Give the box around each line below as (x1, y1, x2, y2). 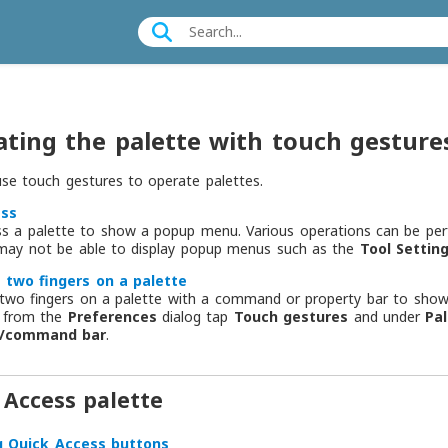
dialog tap (156, 306, 234, 326)
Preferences (67, 306, 157, 326)
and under (348, 306, 426, 326)
